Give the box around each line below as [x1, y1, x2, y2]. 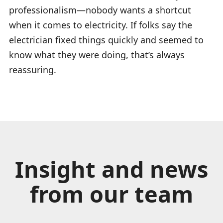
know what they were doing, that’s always [9, 48, 185, 61]
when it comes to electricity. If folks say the [9, 18, 192, 31]
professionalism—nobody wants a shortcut [9, 3, 191, 16]
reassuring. [9, 63, 56, 76]
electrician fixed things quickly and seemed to [9, 33, 204, 46]
